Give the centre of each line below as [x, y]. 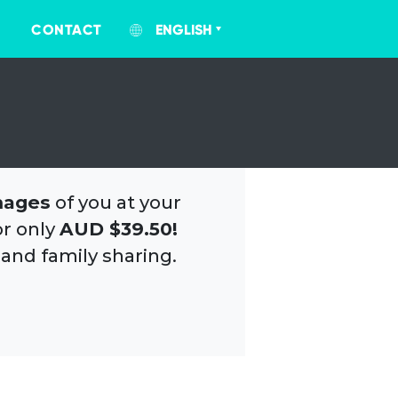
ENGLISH [183, 30]
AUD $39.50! [118, 229]
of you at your [115, 202]
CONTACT [67, 30]
